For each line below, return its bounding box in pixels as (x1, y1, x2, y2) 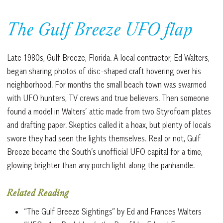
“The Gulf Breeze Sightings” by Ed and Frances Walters (24, 206, 202, 217)
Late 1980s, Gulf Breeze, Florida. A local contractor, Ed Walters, (7, 52, 210, 63)
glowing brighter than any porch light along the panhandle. (7, 160, 195, 170)
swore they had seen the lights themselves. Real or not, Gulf (7, 133, 201, 143)
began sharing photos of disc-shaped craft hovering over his (7, 66, 201, 76)
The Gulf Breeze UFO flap (7, 21, 193, 41)
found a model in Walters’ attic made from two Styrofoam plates (7, 106, 211, 116)
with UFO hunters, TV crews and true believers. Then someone (7, 93, 209, 103)
